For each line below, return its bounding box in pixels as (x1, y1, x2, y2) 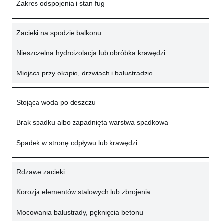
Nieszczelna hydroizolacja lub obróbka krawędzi (16, 49, 165, 57)
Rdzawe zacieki (16, 168, 65, 176)
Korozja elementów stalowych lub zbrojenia (16, 188, 150, 196)
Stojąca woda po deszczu (16, 98, 96, 107)
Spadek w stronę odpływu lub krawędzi (16, 139, 137, 147)
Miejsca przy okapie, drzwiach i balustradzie (16, 69, 153, 77)
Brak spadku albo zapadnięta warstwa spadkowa (16, 118, 168, 127)
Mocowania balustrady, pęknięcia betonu (16, 208, 143, 217)
